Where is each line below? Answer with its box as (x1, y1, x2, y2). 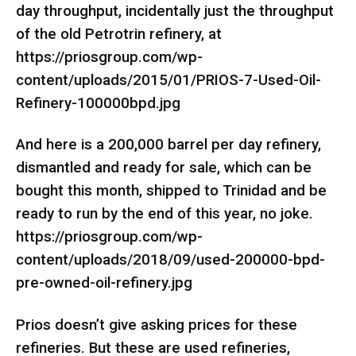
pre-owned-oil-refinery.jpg (16, 274, 196, 292)
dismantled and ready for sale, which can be (16, 159, 311, 177)
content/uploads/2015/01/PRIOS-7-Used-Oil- (16, 71, 321, 89)
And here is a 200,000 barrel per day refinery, (16, 136, 321, 154)
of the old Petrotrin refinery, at (16, 25, 222, 43)
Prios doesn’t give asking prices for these (16, 315, 297, 334)
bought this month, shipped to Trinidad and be (16, 182, 327, 200)
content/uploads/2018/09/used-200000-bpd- (16, 251, 325, 269)
